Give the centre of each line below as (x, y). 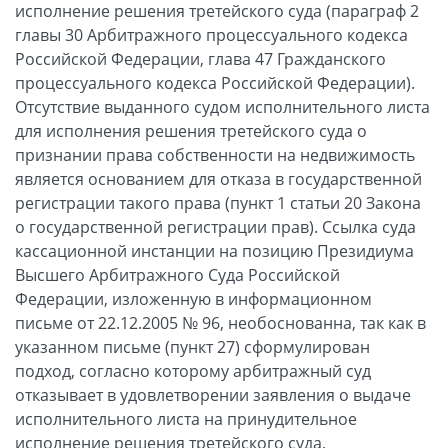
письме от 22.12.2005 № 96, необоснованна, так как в (220, 322)
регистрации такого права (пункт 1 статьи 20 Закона (218, 202)
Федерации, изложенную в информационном (193, 298)
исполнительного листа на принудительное (186, 418)
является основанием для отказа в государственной (218, 178)
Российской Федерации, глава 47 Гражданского (200, 58)
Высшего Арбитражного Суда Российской (177, 274)
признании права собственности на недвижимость (215, 154)
